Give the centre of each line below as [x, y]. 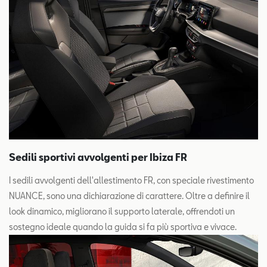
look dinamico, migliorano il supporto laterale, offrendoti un [122, 211]
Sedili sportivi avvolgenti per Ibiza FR [98, 157]
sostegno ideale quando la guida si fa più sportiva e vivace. [123, 226]
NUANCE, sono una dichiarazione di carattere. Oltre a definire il [129, 195]
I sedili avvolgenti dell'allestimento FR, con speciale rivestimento [131, 180]
